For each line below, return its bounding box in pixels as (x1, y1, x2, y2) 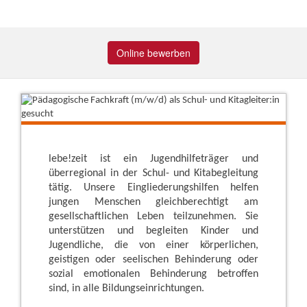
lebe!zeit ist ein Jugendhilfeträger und (49, 153, 258, 164)
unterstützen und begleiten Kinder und (49, 225, 258, 236)
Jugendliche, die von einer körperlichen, (49, 240, 258, 251)
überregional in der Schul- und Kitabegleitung (49, 168, 258, 179)
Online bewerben (116, 46, 191, 60)
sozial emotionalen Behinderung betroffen (49, 269, 258, 280)
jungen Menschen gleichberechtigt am (49, 197, 258, 208)
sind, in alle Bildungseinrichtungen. (49, 283, 204, 294)
